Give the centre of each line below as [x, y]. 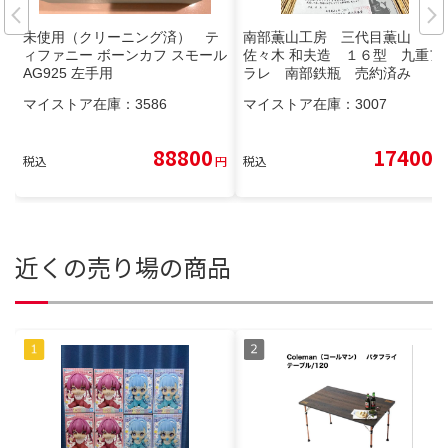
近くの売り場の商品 [123, 267]
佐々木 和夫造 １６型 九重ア [343, 55]
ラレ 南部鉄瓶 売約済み [327, 73]
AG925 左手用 [68, 73]
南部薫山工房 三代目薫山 [334, 37]
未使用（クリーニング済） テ [121, 37]
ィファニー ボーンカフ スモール [125, 55]
